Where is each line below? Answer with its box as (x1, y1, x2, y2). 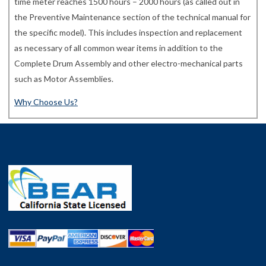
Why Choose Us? (14, 97, 78, 107)
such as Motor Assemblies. (14, 74, 113, 84)
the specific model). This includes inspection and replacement (14, 27, 242, 38)
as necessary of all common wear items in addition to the (14, 43, 223, 53)
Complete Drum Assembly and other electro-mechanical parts (14, 58, 243, 69)
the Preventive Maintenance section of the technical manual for (14, 12, 251, 23)
